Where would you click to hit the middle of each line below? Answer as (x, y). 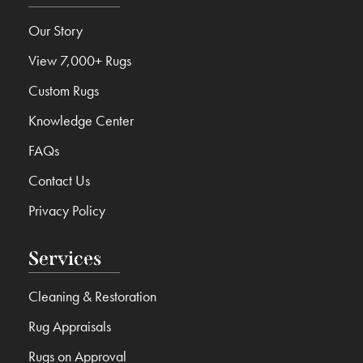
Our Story (56, 31)
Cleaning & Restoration (92, 297)
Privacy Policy (67, 211)
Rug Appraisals (70, 327)
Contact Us (59, 181)
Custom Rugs (64, 91)
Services (65, 259)
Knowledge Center (81, 121)
